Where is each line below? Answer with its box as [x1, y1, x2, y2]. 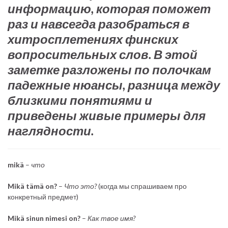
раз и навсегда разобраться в [8, 16, 190, 31]
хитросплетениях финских [8, 31, 178, 46]
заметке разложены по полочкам [8, 62, 211, 77]
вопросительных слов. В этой [8, 46, 197, 62]
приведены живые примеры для [8, 107, 206, 123]
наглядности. [8, 123, 94, 138]
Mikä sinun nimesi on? [8, 213, 80, 222]
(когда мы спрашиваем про [97, 181, 187, 190]
